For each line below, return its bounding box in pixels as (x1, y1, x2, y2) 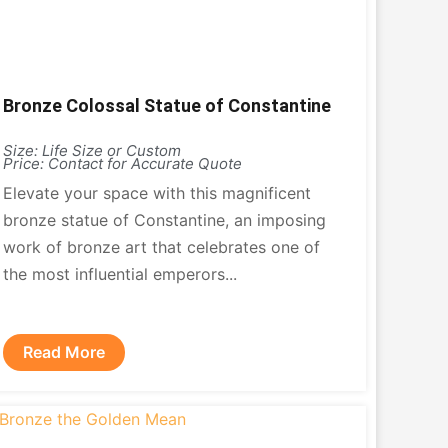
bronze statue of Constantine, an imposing (2, 210, 326, 230)
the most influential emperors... (2, 264, 237, 284)
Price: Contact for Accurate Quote (2, 154, 242, 173)
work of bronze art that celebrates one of (2, 237, 320, 257)
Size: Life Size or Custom (2, 141, 181, 160)
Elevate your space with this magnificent (2, 183, 311, 203)
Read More (22, 342, 105, 362)
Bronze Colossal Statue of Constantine (2, 95, 331, 116)
